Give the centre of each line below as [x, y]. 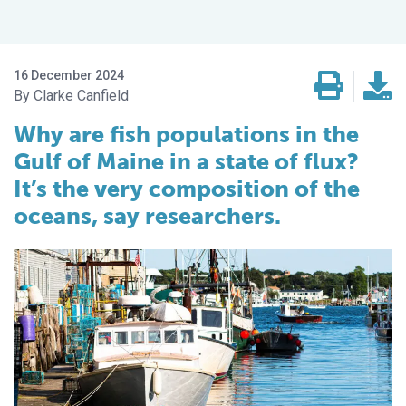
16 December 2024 [69, 76]
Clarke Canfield [81, 96]
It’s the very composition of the [187, 189]
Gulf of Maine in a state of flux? [186, 162]
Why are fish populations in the [186, 135]
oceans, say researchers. [147, 217]
